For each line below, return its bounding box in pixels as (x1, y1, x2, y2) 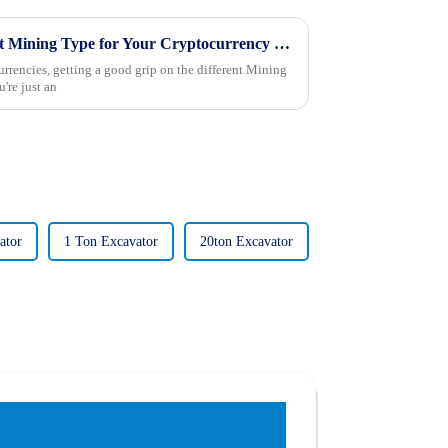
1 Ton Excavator (64, 234, 158, 250)
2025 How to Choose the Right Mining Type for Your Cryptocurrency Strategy (274, 34, 290, 52)
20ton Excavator (200, 234, 293, 250)
